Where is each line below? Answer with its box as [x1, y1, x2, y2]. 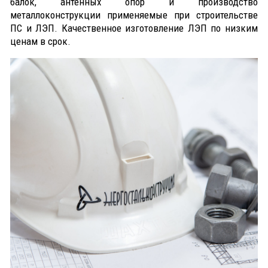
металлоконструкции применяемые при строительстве [10, 8, 258, 21]
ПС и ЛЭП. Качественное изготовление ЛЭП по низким [10, 22, 258, 34]
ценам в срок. [10, 35, 73, 47]
